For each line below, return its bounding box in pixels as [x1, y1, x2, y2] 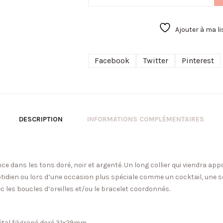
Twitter [143, 55, 169, 65]
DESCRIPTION [18, 114, 63, 123]
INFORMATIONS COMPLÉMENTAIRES [87, 114, 204, 123]
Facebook [95, 55, 130, 65]
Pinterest [182, 55, 215, 65]
